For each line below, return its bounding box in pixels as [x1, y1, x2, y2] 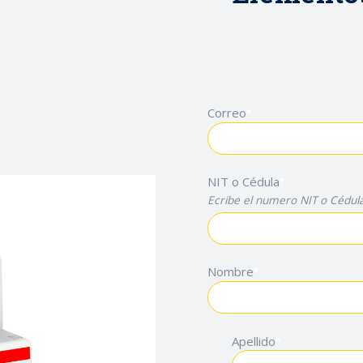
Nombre [207, 263, 254, 280]
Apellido [231, 332, 275, 349]
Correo [207, 104, 246, 121]
